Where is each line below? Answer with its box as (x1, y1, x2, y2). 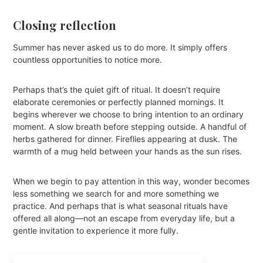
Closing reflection (13, 17, 117, 33)
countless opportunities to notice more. (13, 55, 163, 65)
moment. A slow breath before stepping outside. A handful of (13, 122, 247, 132)
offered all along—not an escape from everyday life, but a (13, 213, 235, 224)
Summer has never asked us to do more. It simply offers (13, 42, 228, 53)
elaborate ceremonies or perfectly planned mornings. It (13, 97, 224, 107)
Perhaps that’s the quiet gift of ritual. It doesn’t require (13, 85, 221, 95)
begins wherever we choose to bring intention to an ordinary (13, 109, 244, 120)
